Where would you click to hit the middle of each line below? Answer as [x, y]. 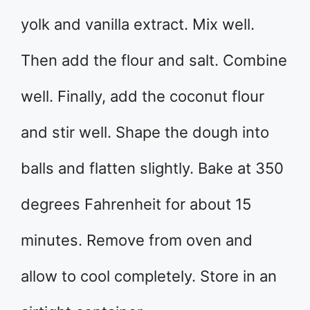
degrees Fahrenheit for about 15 [136, 204]
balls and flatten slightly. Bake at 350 [152, 168]
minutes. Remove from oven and [137, 240]
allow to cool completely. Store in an [149, 276]
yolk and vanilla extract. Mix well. [138, 25]
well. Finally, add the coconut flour [143, 97]
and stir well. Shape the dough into [145, 133]
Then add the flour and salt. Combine [154, 61]
